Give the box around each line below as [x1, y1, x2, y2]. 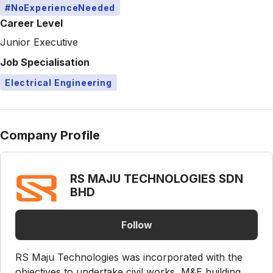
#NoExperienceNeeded [5, 2, 116, 13]
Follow [121, 218, 152, 231]
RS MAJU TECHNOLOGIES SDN [70, 171, 243, 186]
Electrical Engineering [5, 77, 112, 88]
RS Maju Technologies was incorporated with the [15, 251, 243, 263]
